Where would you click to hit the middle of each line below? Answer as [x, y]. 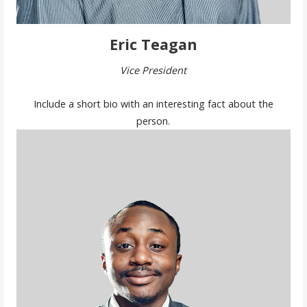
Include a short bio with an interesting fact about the [153, 104]
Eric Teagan [153, 44]
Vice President [153, 70]
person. [153, 121]
